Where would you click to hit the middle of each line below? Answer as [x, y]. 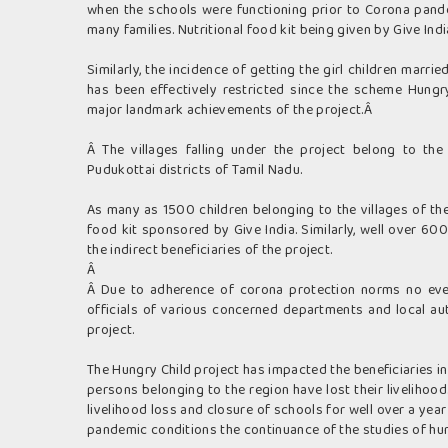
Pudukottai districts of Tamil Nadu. [195, 170]
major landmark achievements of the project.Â [231, 110]
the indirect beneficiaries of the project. [210, 250]
